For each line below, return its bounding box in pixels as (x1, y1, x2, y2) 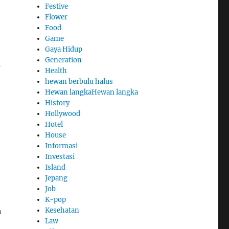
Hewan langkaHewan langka (45, 87, 139, 97)
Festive (45, 2, 68, 11)
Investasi (45, 152, 75, 161)
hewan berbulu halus (45, 77, 113, 86)
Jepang (45, 173, 68, 182)
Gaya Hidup (45, 44, 83, 54)
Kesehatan (45, 205, 80, 215)
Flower (45, 12, 68, 21)
